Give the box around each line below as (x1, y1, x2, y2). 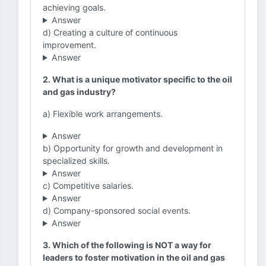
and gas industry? (43, 87, 116, 97)
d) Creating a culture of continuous (43, 27, 178, 37)
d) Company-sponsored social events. (43, 205, 191, 216)
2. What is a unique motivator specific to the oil (43, 74, 232, 84)
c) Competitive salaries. (43, 180, 134, 191)
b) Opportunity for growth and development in (43, 143, 223, 153)
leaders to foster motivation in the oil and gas (43, 252, 225, 262)
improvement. (43, 40, 96, 50)
